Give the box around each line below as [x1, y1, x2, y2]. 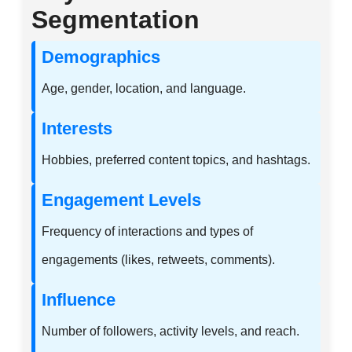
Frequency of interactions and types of [42, 224, 253, 239]
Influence [42, 290, 115, 310]
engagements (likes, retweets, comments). [42, 252, 275, 267]
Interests [42, 119, 112, 139]
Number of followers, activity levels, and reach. [42, 324, 299, 339]
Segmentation [31, 5, 200, 35]
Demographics [42, 47, 160, 68]
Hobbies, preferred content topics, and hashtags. [42, 152, 310, 167]
